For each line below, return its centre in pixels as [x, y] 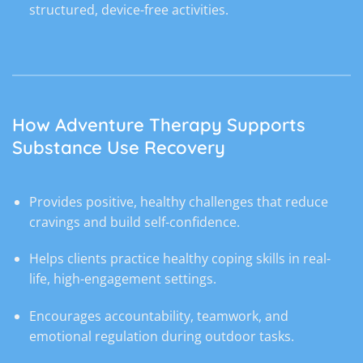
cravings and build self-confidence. [134, 222]
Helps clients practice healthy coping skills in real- [179, 259]
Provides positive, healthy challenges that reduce [178, 201]
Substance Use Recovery [119, 147]
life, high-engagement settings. [122, 279]
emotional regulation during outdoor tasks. [161, 337]
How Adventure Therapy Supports [159, 124]
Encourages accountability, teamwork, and [158, 316]
